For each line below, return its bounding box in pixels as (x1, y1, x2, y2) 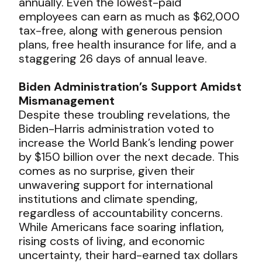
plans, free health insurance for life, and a (19, 36, 237, 52)
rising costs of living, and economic (19, 233, 205, 249)
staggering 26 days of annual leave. (19, 50, 208, 66)
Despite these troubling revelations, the (19, 106, 231, 122)
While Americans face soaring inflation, (19, 219, 225, 235)
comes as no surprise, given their (19, 163, 195, 178)
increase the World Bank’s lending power (19, 135, 235, 150)
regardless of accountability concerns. (19, 205, 223, 220)
